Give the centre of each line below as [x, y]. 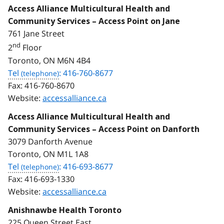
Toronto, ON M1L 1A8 [48, 154]
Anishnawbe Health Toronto [65, 210]
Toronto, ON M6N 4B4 [49, 60]
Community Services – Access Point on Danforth [104, 129]
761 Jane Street [36, 34]
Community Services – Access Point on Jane [94, 21]
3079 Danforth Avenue [50, 141]
